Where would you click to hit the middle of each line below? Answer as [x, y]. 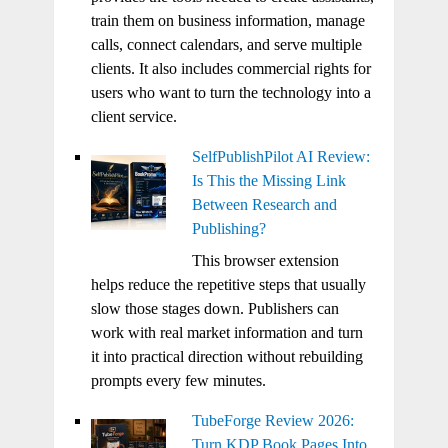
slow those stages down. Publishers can [214, 308]
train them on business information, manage [227, 20]
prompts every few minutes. [178, 380]
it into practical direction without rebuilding [226, 356]
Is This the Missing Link [268, 180]
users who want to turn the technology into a [230, 92]
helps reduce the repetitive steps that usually [228, 284]
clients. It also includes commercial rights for [230, 68]
